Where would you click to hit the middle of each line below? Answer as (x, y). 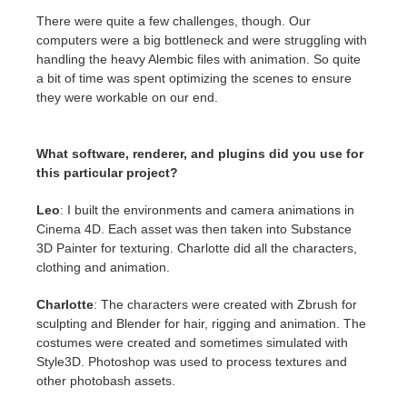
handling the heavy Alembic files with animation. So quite (199, 60)
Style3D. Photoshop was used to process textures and (192, 362)
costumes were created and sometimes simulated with (192, 343)
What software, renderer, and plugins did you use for (200, 154)
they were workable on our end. (127, 98)
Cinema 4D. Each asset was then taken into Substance (194, 229)
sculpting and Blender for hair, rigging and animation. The (201, 324)
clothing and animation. (103, 268)
